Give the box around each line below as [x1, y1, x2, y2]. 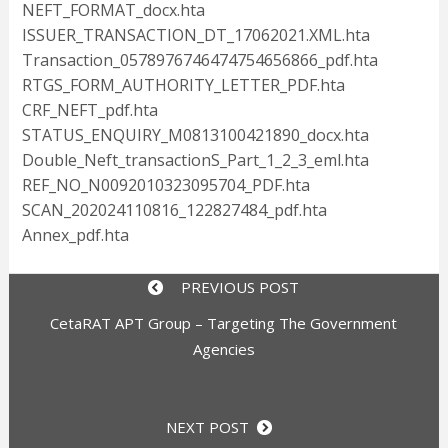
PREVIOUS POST [173, 277, 300, 298]
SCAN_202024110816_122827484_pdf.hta [21, 199, 327, 222]
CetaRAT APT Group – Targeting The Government [50, 313, 398, 334]
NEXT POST [165, 417, 257, 438]
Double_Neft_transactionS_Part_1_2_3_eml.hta [21, 149, 369, 172]
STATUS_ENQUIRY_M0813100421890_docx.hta [21, 124, 369, 147]
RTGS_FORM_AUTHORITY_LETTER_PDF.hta [21, 74, 345, 97]
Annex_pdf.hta [21, 224, 129, 247]
